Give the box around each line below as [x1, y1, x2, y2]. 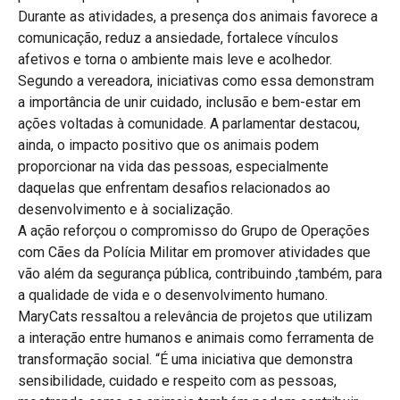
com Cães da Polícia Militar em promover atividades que [18, 243, 371, 261]
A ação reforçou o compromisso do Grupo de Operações [18, 221, 370, 239]
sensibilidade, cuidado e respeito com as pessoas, [18, 371, 337, 389]
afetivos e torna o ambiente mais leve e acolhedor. [18, 50, 332, 68]
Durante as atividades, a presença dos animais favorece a [18, 7, 378, 25]
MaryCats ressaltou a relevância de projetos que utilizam [18, 307, 372, 325]
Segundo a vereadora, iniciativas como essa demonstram [18, 71, 374, 89]
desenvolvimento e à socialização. [18, 200, 233, 218]
